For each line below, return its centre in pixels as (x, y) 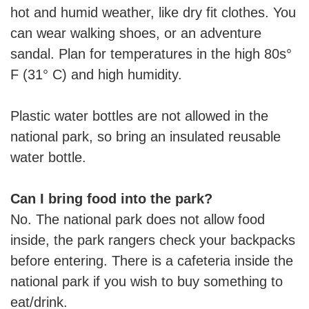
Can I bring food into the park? (111, 198)
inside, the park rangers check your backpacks (153, 240)
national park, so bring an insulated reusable (146, 136)
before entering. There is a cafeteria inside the (152, 260)
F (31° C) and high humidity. (96, 74)
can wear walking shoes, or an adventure (136, 33)
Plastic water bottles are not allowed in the (139, 116)
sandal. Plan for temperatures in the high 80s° (151, 53)
